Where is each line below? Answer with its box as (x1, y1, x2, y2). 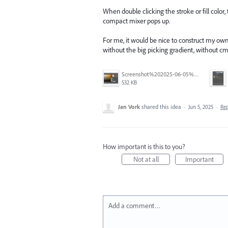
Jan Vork (118, 103, 140, 111)
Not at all (133, 155, 159, 164)
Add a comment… (108, 201, 160, 211)
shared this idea (141, 103, 183, 111)
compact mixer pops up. (103, 16, 170, 25)
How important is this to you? (103, 142, 185, 152)
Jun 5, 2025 (188, 103, 213, 111)
